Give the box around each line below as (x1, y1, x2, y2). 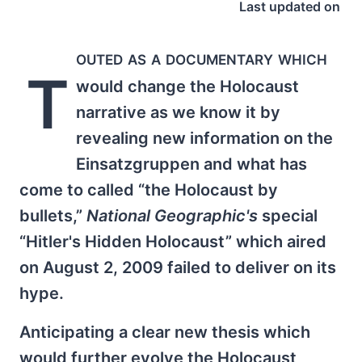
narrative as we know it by (76, 103, 281, 122)
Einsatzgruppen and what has (76, 154, 308, 174)
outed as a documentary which (76, 46, 328, 69)
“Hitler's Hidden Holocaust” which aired (19, 232, 326, 251)
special (258, 206, 318, 225)
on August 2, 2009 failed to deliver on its (19, 258, 336, 277)
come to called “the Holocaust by (19, 180, 278, 200)
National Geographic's (86, 206, 258, 225)
